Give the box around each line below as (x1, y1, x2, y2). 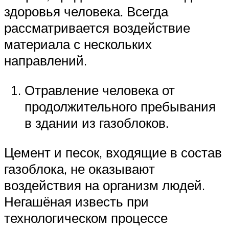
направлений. (4, 52, 87, 69)
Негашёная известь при (4, 193, 149, 210)
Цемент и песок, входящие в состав (4, 144, 222, 161)
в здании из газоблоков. (25, 114, 169, 131)
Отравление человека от (25, 82, 175, 99)
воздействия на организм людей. (4, 176, 205, 193)
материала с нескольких (4, 36, 152, 53)
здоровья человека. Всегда (4, 3, 168, 20)
